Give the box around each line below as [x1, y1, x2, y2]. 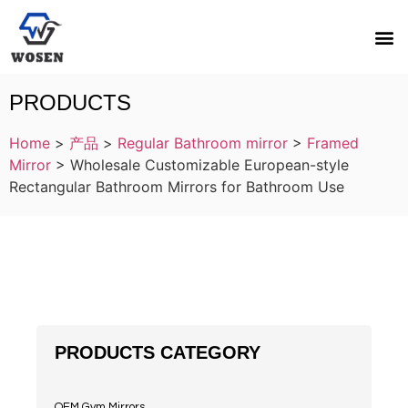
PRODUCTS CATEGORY [55, 342, 260, 363]
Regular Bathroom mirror [117, 134, 288, 153]
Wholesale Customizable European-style [70, 156, 349, 175]
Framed [307, 134, 359, 153]
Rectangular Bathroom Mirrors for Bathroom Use [9, 178, 344, 197]
